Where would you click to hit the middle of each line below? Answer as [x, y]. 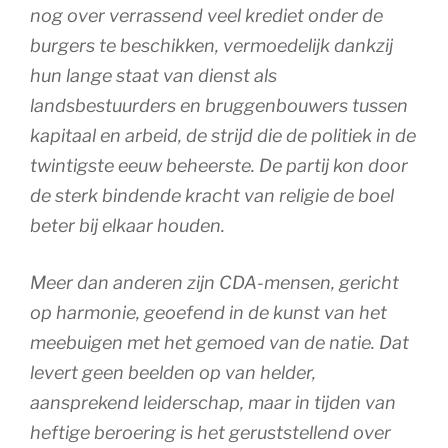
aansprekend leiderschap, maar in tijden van [213, 402]
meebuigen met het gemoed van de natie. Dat [219, 342]
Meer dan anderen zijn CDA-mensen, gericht [214, 282]
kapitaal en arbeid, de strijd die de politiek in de [223, 135]
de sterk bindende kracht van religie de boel [212, 195]
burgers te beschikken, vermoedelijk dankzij [211, 45]
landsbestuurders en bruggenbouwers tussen [219, 105]
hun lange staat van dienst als [153, 75]
